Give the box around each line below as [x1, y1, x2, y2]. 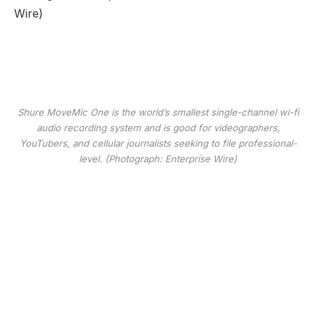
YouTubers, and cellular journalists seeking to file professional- [19, 138, 297, 150]
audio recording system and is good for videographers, [36, 122, 280, 134]
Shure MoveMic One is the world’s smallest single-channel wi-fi [17, 107, 299, 119]
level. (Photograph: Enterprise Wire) [79, 153, 237, 165]
